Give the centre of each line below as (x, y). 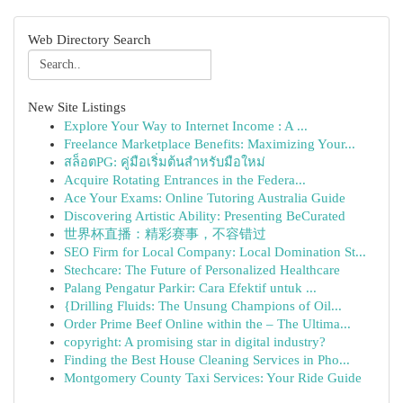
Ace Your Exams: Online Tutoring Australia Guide (205, 198)
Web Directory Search (90, 40)
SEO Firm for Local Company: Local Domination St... (215, 252)
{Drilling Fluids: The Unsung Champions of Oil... (203, 306)
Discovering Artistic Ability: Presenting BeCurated (205, 216)
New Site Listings (77, 107)
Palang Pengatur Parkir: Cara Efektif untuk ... (190, 288)
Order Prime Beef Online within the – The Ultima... (207, 324)
